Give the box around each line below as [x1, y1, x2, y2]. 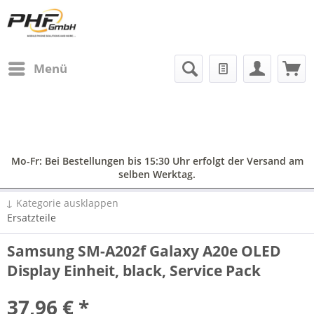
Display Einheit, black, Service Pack [7, 261, 261, 280]
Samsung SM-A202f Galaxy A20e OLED [7, 241, 281, 261]
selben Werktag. [118, 168, 196, 181]
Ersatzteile [7, 211, 56, 224]
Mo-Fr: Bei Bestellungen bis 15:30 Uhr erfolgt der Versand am [11, 154, 303, 168]
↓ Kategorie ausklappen [6, 196, 118, 210]
